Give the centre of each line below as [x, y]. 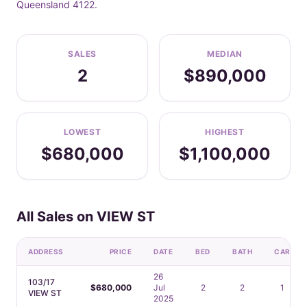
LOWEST [82, 132]
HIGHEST [225, 132]
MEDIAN [225, 54]
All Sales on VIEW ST [86, 217]
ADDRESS [46, 251]
